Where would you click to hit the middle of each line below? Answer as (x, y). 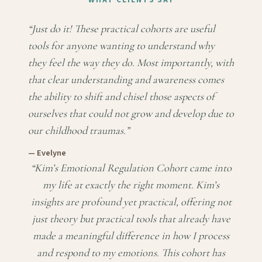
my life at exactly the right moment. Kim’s (131, 185)
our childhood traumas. (77, 131)
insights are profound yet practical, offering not (131, 202)
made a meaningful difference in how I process (131, 236)
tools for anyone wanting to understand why (121, 46)
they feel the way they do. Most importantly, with (131, 63)
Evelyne (51, 153)
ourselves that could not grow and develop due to (131, 114)
